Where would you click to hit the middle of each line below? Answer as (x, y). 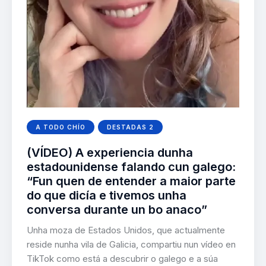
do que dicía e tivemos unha (107, 196)
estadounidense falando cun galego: (131, 167)
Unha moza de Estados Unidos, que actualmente (126, 230)
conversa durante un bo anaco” (117, 210)
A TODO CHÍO (61, 127)
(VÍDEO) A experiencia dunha (110, 153)
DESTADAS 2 (131, 127)
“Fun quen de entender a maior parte (131, 181)
